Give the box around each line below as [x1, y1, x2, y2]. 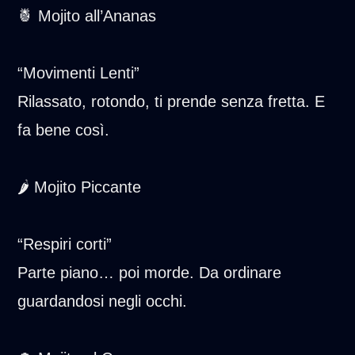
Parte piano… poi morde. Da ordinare [17, 263, 282, 281]
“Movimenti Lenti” [17, 63, 140, 82]
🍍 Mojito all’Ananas [17, 6, 157, 25]
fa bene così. [17, 120, 110, 139]
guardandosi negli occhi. [17, 292, 188, 310]
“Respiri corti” [17, 235, 113, 253]
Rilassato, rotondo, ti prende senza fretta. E [17, 92, 326, 110]
